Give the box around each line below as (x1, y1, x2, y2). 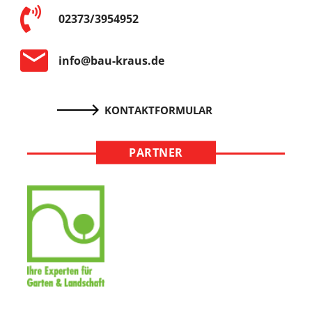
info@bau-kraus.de (58, 52, 164, 68)
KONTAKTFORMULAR (104, 102, 212, 117)
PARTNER (129, 144, 183, 160)
